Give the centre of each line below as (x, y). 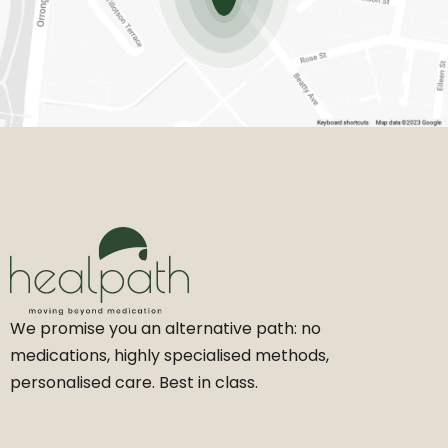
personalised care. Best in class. (134, 382)
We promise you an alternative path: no (165, 328)
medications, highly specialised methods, (169, 355)
